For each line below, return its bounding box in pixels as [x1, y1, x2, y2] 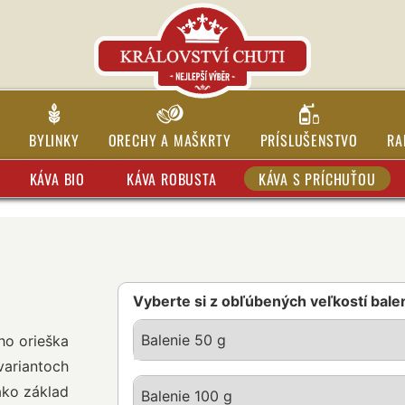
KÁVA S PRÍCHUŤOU [258, 167, 376, 190]
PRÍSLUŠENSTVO [259, 129, 358, 151]
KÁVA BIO [29, 167, 86, 190]
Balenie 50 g [140, 331, 226, 350]
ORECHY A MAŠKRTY [108, 129, 231, 151]
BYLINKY [29, 129, 80, 151]
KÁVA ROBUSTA [127, 167, 217, 190]
